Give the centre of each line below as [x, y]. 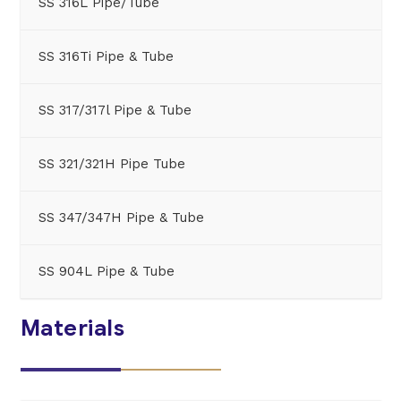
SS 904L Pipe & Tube [106, 271]
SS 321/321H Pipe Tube [111, 163]
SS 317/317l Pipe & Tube [115, 110]
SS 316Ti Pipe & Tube [106, 56]
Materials [72, 328]
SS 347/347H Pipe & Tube [121, 217]
